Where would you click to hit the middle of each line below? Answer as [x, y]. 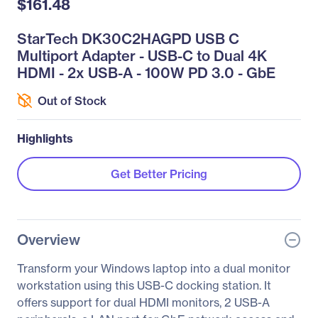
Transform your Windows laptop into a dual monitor [154, 268]
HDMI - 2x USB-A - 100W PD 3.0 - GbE [146, 73]
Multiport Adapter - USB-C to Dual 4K [142, 56]
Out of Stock [72, 100]
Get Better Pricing [159, 174]
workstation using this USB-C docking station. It [144, 285]
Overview [49, 240]
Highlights [45, 138]
